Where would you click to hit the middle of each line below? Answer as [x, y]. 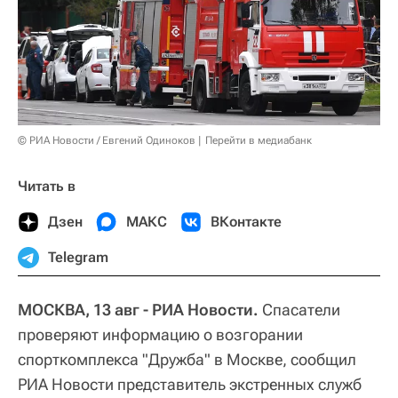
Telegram [78, 258]
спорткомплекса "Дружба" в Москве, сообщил [187, 360]
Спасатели [299, 310]
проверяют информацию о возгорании [160, 335]
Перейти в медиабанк [259, 141]
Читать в [47, 187]
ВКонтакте [246, 222]
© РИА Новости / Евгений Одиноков [107, 141]
